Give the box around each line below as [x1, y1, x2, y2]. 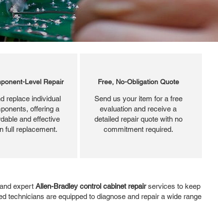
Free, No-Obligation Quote [97, 77, 179, 86]
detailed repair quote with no [94, 114, 182, 123]
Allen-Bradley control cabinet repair [36, 182, 146, 190]
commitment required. [103, 125, 173, 133]
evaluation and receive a [100, 104, 177, 113]
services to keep [146, 182, 200, 190]
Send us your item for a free [94, 94, 182, 103]
